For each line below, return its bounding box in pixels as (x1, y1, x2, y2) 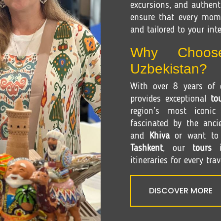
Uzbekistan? (130, 61, 207, 76)
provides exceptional (130, 95, 211, 104)
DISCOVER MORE (149, 185, 213, 196)
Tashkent (130, 144, 163, 153)
